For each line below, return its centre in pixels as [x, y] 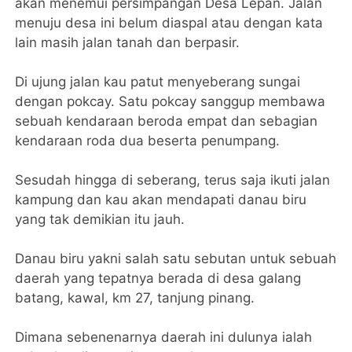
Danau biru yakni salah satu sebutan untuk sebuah [176, 258]
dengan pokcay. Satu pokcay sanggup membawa [170, 101]
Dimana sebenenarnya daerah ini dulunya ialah [164, 337]
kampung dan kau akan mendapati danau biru [161, 199]
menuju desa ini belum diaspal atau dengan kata [169, 22]
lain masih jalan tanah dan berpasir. [128, 42]
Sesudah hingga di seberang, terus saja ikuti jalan [173, 180]
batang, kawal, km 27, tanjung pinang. [135, 297]
